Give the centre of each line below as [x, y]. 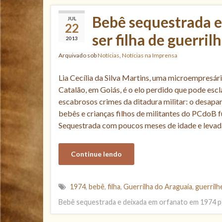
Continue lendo [96, 154]
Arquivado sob [78, 55]
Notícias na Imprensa [150, 55]
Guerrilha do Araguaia [158, 187]
